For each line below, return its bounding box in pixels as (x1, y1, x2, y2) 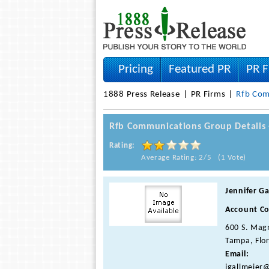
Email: (225, 250, 249, 259)
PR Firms (190, 90, 226, 99)
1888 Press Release (103, 90, 180, 99)
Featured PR (169, 63, 231, 76)
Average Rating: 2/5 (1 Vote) (141, 154, 246, 162)
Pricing (118, 63, 153, 76)
